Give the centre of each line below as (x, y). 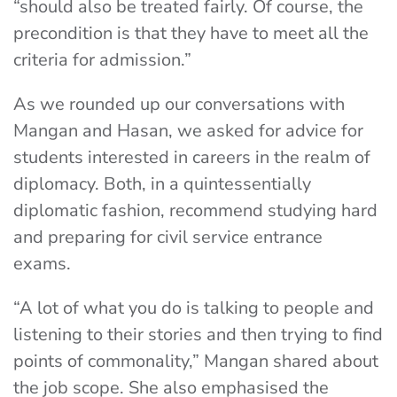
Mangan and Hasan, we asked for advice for (188, 131)
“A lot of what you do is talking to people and (194, 308)
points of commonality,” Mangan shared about (196, 361)
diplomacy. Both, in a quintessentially (162, 184)
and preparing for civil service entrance (168, 237)
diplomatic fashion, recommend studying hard (195, 210)
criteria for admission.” (102, 60)
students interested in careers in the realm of (192, 157)
